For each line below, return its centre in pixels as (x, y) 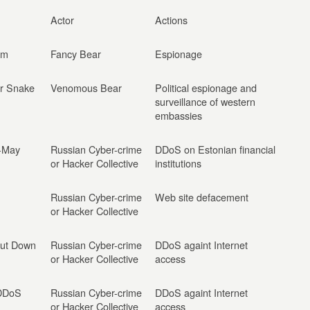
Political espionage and (206, 88)
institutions (178, 163)
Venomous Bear (86, 88)
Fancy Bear (76, 54)
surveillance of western (205, 101)
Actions (171, 20)
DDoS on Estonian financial (215, 149)
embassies (179, 115)
